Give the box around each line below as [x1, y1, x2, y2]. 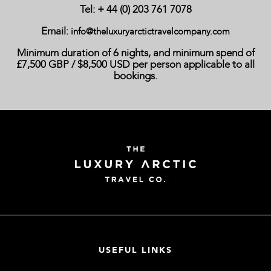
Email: [41, 24, 71, 38]
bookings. [114, 69, 157, 83]
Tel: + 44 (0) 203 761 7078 [79, 2, 192, 16]
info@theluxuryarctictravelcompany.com [71, 25, 230, 38]
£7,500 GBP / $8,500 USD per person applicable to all [16, 57, 255, 71]
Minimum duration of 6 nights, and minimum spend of [16, 46, 255, 60]
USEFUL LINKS [99, 244, 172, 256]
